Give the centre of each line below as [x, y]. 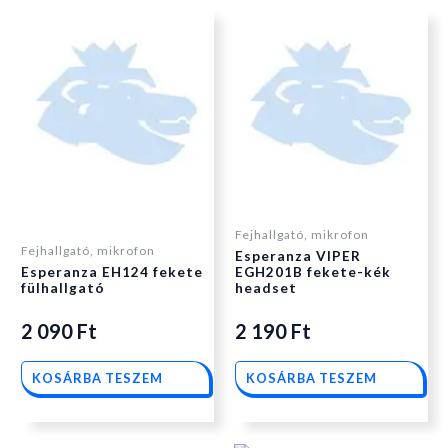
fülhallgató [63, 288]
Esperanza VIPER [298, 256]
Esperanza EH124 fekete [112, 272]
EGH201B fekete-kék [313, 272]
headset [266, 288]
